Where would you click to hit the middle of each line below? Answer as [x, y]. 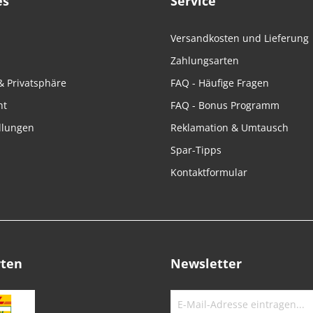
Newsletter [206, 263]
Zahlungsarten [205, 60]
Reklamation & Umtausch [230, 128]
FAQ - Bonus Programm [225, 105]
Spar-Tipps [196, 150]
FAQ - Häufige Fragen [220, 83]
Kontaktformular [209, 172]
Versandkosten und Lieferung [240, 38]
